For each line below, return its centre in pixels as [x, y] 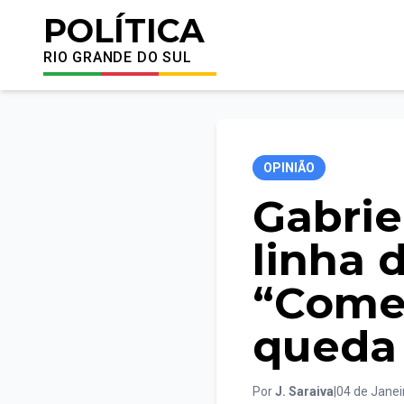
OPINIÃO [289, 168]
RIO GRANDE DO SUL [118, 57]
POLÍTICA [124, 31]
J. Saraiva [304, 391]
